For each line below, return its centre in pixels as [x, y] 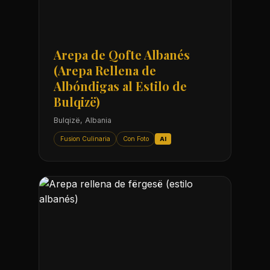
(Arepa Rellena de [105, 70]
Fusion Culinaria [85, 139]
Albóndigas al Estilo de [120, 86]
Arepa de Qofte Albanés [122, 54]
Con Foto [136, 139]
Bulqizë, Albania [83, 120]
